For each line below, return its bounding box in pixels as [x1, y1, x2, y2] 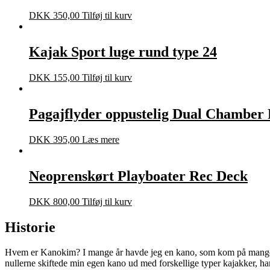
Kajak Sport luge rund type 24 [29, 44, 217, 60]
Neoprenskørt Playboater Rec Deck [29, 168, 248, 184]
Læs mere [82, 134, 119, 145]
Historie [5, 219, 55, 235]
